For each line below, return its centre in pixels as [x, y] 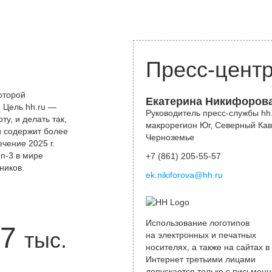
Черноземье [170, 137]
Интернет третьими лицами [201, 259]
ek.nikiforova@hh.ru [184, 175]
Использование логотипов [198, 223]
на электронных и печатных [201, 235]
